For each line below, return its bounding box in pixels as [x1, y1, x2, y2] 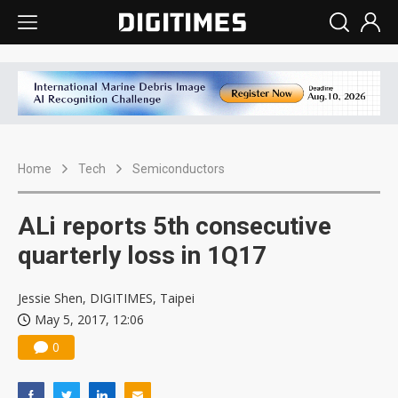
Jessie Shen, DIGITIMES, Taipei [18, 290, 195, 307]
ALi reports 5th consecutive [18, 211, 331, 242]
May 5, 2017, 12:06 [35, 311, 144, 329]
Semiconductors [132, 162, 225, 177]
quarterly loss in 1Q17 [18, 241, 267, 271]
